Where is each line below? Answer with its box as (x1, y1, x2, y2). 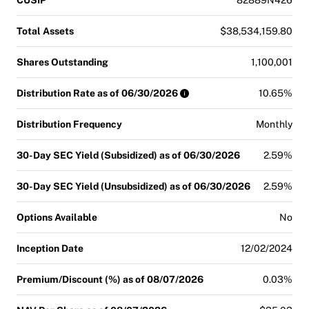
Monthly (256, 118, 292, 130)
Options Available (17, 211, 97, 223)
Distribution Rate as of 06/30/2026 (17, 87, 178, 99)
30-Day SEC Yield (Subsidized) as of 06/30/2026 (17, 149, 240, 161)
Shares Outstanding (17, 56, 108, 68)
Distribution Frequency (17, 118, 122, 130)
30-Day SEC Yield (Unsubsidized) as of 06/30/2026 (17, 180, 250, 192)
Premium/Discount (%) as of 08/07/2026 (17, 273, 203, 285)
